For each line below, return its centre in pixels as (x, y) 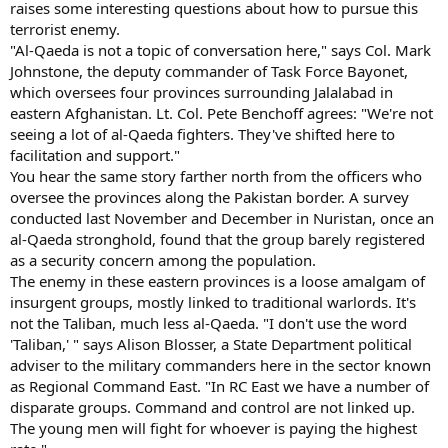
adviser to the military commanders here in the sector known (220, 364)
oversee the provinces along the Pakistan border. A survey (209, 196)
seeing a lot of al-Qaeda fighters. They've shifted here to (202, 133)
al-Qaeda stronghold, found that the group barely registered (217, 238)
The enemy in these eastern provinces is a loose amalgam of (217, 280)
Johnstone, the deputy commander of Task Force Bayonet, (209, 70)
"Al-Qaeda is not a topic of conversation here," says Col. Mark (220, 49)
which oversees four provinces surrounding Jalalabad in (201, 91)
